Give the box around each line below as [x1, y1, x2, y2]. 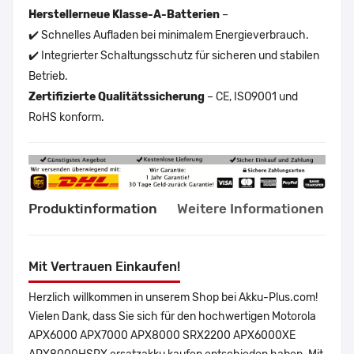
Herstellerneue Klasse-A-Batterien [28, 7, 220, 21]
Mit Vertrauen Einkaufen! [28, 259, 180, 275]
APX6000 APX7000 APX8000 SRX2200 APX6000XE [28, 329, 296, 343]
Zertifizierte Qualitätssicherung [28, 89, 205, 104]
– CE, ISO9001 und [205, 89, 298, 104]
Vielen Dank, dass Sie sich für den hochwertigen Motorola [28, 310, 316, 324]
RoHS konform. [28, 110, 104, 124]
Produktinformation [28, 201, 157, 217]
